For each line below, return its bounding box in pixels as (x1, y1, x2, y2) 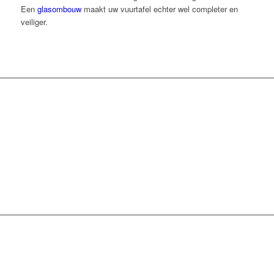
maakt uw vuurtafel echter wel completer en (81, 2, 238, 15)
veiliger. (20, 15, 48, 28)
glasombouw (37, 2, 81, 15)
